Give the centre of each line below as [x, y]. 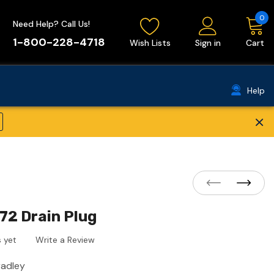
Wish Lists [150, 43]
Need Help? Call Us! [51, 24]
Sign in [208, 43]
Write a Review [65, 239]
